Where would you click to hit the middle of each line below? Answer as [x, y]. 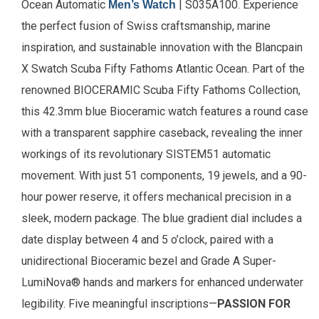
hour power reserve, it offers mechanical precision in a [156, 197]
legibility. [45, 304]
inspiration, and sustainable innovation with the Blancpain [162, 48]
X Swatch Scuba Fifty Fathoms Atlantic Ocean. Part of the [163, 69]
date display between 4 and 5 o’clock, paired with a [147, 240]
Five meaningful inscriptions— [143, 304]
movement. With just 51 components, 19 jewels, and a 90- [164, 176]
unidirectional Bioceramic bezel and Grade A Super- [149, 261]
